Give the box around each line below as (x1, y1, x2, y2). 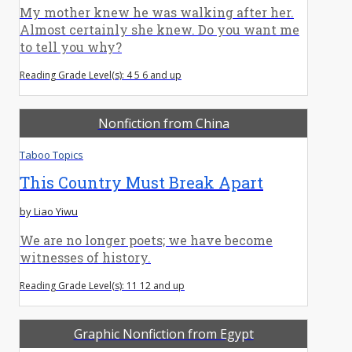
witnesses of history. (20, 248, 151, 266)
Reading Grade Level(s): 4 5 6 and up (20, 68, 181, 82)
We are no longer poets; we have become (20, 231, 273, 248)
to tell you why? (20, 38, 122, 55)
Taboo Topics (20, 147, 83, 162)
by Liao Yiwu (20, 203, 78, 218)
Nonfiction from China (97, 114, 229, 132)
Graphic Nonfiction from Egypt (73, 324, 254, 343)
